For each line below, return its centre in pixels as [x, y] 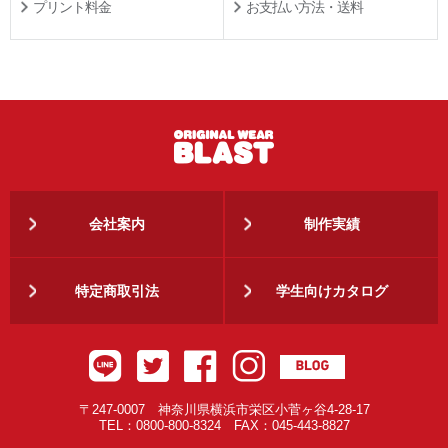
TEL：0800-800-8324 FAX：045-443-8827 [224, 425]
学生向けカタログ [331, 290]
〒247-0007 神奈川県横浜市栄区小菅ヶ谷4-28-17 [224, 409]
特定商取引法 [116, 290]
